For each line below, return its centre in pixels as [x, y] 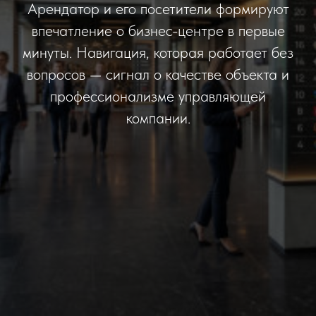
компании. [158, 118]
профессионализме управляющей [158, 96]
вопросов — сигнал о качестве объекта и [158, 74]
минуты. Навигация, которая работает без [158, 52]
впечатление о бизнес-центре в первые [158, 30]
